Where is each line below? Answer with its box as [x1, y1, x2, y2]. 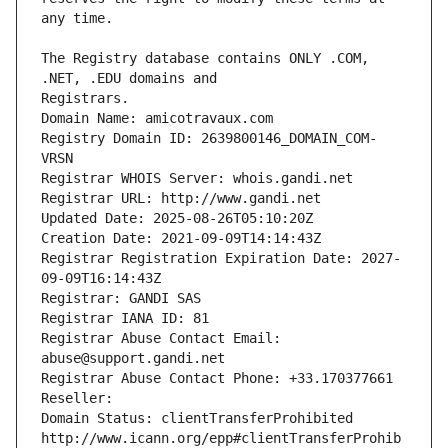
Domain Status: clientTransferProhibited [41, 410, 353, 427]
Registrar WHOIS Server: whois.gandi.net [41, 170, 353, 187]
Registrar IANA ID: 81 [41, 310, 209, 327]
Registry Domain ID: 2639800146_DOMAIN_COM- [41, 130, 377, 147]
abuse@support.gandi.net [41, 350, 225, 367]
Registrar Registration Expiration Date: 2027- [41, 250, 401, 267]
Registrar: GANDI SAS [41, 290, 201, 307]
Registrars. [41, 90, 129, 107]
